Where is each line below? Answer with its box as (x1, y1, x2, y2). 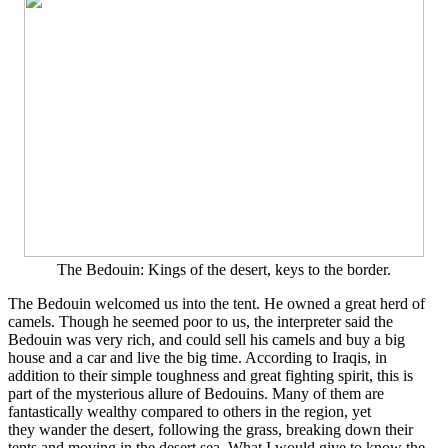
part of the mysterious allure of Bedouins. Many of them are (8, 385, 384, 403)
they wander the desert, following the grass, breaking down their (8, 421, 413, 439)
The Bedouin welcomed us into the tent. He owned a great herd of (8, 295, 425, 313)
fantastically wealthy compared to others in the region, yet (8, 403, 371, 421)
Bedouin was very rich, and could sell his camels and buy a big (8, 331, 405, 349)
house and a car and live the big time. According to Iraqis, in (8, 349, 387, 367)
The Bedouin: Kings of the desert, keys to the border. (57, 261, 391, 279)
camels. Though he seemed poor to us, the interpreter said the (8, 313, 393, 331)
